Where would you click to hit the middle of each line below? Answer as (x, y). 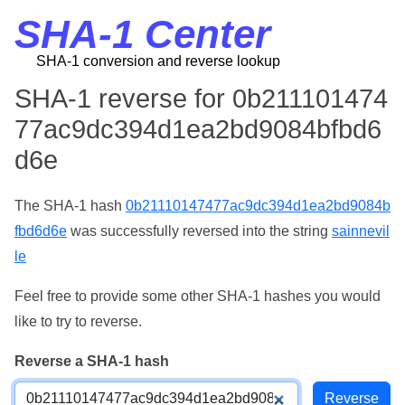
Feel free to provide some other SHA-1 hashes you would (198, 296)
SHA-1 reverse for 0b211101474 (201, 99)
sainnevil (361, 231)
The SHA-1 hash (70, 206)
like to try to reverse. (78, 321)
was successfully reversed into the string (199, 231)
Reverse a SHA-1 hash (92, 361)
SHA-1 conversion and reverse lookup (158, 61)
